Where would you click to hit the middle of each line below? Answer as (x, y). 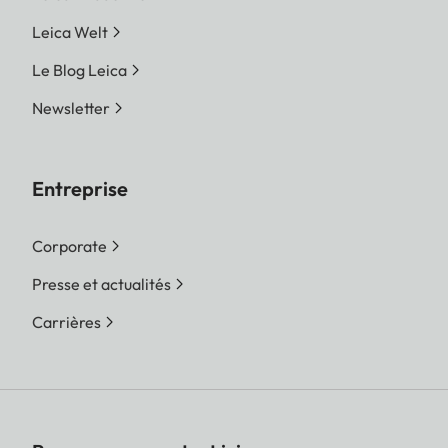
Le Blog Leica (79, 70)
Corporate (69, 246)
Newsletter (71, 108)
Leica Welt (70, 32)
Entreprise (80, 189)
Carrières (66, 322)
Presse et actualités (101, 284)
